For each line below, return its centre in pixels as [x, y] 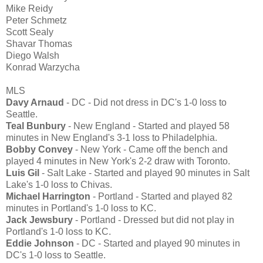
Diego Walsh [33, 55]
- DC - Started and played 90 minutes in [157, 243]
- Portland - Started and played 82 [161, 196]
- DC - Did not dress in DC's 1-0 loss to [145, 102]
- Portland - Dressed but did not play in [154, 220]
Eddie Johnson [40, 243]
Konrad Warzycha [43, 67]
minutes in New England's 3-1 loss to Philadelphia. [112, 137]
